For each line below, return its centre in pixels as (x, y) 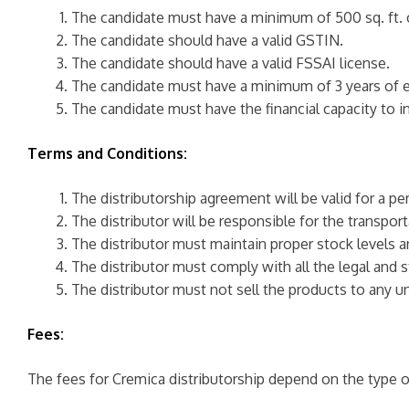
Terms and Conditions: (107, 153)
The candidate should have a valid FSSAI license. (231, 63)
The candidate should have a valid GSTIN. (207, 40)
